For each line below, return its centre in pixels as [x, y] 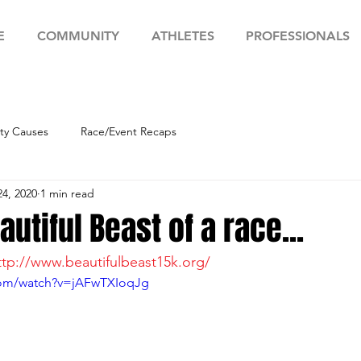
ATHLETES [183, 36]
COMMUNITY [78, 36]
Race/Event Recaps [129, 131]
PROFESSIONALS [297, 36]
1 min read [67, 193]
